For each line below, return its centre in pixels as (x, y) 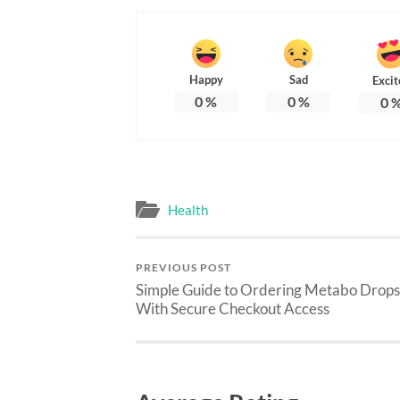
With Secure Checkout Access (233, 308)
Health (188, 209)
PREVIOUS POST (183, 267)
